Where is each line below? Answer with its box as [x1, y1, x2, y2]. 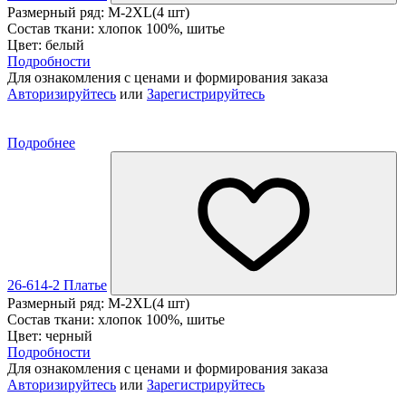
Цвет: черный [7, 327, 92, 343]
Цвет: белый [7, 36, 84, 53]
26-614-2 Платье [7, 276, 107, 293]
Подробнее [7, 134, 75, 150]
